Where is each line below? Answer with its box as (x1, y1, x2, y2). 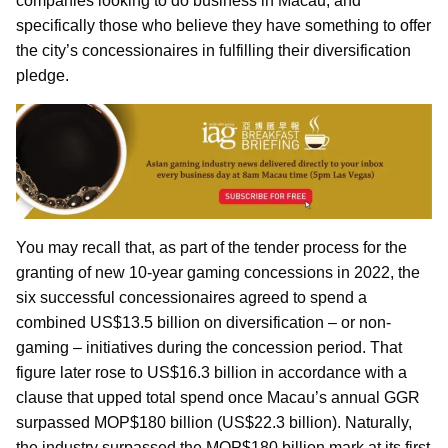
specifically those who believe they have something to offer (16, 16, 431, 34)
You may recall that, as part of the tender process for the (16, 238, 407, 256)
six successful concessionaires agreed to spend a (16, 288, 367, 306)
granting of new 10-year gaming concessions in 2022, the (16, 263, 420, 281)
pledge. (16, 66, 69, 84)
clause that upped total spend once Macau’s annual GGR (16, 388, 420, 406)
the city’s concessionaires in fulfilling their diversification (16, 41, 411, 59)
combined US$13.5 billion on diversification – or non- (16, 313, 391, 331)
